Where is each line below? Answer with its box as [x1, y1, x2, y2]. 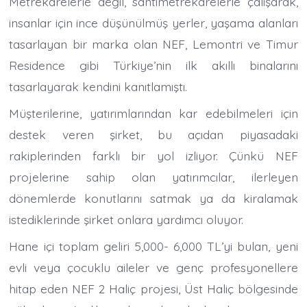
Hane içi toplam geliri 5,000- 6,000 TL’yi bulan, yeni [9, 238, 298, 254]
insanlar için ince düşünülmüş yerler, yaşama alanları [9, 15, 298, 31]
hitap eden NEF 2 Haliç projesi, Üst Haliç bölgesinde [9, 280, 298, 296]
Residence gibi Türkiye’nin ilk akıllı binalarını [9, 58, 298, 73]
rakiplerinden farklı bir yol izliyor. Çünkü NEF [9, 148, 298, 164]
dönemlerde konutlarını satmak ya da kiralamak [9, 191, 298, 206]
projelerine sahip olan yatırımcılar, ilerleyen [9, 169, 298, 185]
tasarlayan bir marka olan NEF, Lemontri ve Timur [9, 36, 298, 52]
